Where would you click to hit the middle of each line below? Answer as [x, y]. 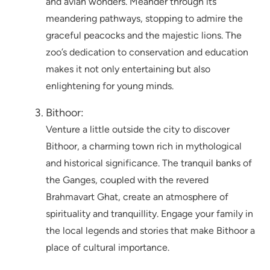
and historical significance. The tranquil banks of [149, 163]
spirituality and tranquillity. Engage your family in [149, 214]
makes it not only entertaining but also [128, 69]
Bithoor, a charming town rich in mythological [144, 146]
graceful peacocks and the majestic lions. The [144, 36]
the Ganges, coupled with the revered [127, 180]
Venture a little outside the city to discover [138, 130]
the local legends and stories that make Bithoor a [150, 231]
